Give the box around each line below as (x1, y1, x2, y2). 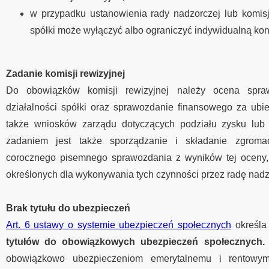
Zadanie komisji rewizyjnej (6, 68, 125, 79)
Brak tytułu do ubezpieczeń (6, 203, 130, 213)
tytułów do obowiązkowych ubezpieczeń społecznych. (6, 237, 265, 247)
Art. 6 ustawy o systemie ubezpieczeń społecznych (6, 220, 231, 230)
